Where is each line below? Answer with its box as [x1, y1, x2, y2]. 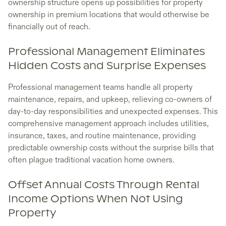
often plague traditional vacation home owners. [8, 155, 175, 165]
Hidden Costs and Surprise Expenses [8, 61, 206, 72]
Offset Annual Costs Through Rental [8, 180, 199, 191]
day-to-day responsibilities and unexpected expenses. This [8, 106, 218, 117]
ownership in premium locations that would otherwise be [8, 10, 209, 20]
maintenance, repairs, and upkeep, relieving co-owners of [8, 94, 212, 105]
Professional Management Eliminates [8, 47, 205, 58]
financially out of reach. [8, 22, 90, 32]
